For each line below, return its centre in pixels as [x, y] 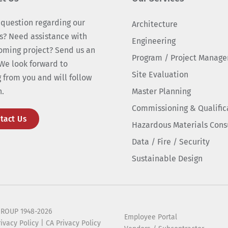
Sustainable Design [167, 159]
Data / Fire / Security [171, 142]
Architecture [155, 24]
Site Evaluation [160, 75]
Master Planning [162, 91]
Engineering [154, 41]
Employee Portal [150, 217]
